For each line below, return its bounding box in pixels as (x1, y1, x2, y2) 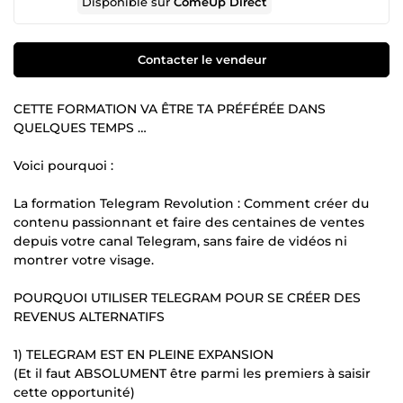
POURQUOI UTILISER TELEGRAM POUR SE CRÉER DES (13, 289, 361, 306)
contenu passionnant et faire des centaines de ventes (13, 213, 364, 230)
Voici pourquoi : (13, 157, 113, 174)
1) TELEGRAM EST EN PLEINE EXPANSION (13, 345, 273, 363)
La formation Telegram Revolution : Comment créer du (13, 194, 369, 211)
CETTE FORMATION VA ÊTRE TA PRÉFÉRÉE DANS (13, 100, 326, 117)
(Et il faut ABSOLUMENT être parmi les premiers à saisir (13, 364, 371, 381)
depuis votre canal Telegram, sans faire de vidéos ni (13, 232, 347, 249)
